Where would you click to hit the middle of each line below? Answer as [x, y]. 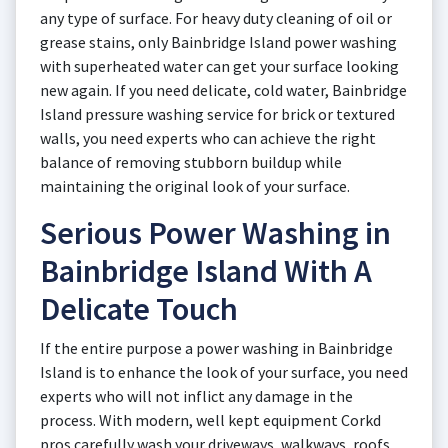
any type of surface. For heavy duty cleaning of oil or [216, 18]
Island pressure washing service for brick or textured [217, 114]
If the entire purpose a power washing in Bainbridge [216, 348]
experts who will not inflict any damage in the [196, 396]
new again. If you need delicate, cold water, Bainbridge [223, 90]
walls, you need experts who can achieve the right [208, 138]
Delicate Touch [139, 309]
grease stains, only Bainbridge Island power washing [218, 42]
